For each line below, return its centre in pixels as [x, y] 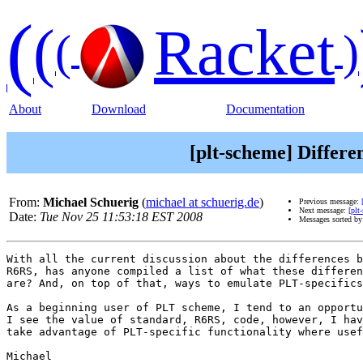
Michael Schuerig [91, 203]
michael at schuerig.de [203, 203]
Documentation [265, 109]
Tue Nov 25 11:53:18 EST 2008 [121, 217]
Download [119, 109]
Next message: [324, 211]
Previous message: [330, 202]
